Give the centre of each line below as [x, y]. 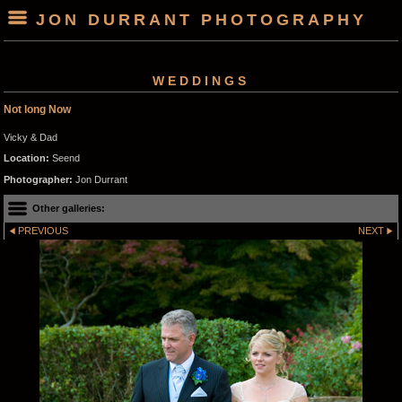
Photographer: [38, 179]
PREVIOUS [44, 230]
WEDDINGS [201, 80]
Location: [26, 158]
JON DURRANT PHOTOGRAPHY [201, 20]
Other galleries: [68, 208]
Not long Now [37, 109]
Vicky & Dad [31, 137]
